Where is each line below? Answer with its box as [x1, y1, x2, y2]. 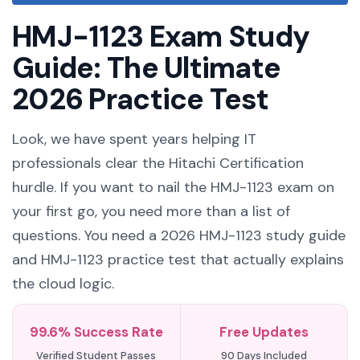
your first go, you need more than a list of [12, 202, 290, 221]
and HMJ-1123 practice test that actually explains [12, 250, 344, 269]
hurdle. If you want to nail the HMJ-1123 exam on [12, 178, 334, 197]
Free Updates [219, 323, 309, 341]
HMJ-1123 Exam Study [12, 18, 310, 55]
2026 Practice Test [12, 80, 269, 118]
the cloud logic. [12, 274, 114, 293]
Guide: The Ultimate [12, 49, 281, 87]
